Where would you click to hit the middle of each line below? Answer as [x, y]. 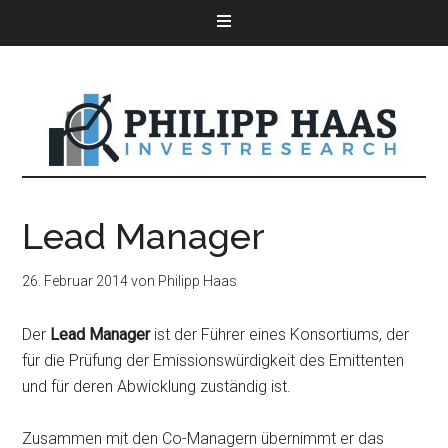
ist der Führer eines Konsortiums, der [280, 334]
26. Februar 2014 [75, 281]
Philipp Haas [198, 281]
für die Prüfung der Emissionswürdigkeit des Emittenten [213, 360]
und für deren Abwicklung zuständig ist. [157, 386]
